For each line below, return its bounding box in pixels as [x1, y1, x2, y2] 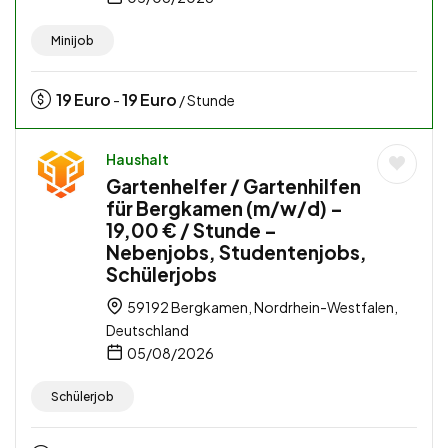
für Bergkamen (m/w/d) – [106, 196, 343, 221]
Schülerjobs [106, 262, 217, 287]
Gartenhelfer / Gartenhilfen [106, 174, 361, 199]
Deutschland [106, 321, 189, 340]
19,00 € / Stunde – [106, 218, 277, 243]
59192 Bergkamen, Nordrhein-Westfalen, [125, 298, 398, 317]
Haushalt [106, 150, 169, 169]
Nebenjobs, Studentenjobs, [106, 240, 367, 265]
